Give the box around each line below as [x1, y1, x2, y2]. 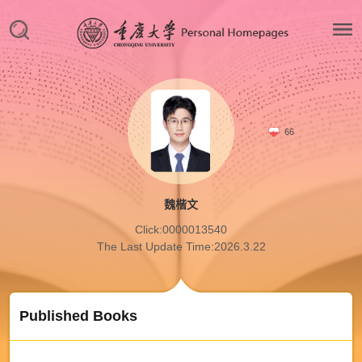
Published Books [19, 307, 137, 324]
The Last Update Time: [96, 240, 214, 254]
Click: [135, 223, 162, 237]
